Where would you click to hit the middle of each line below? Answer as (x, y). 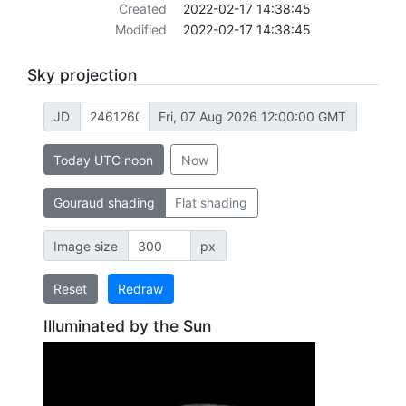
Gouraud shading (104, 203)
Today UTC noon (103, 159)
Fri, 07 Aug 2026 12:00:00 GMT (252, 117)
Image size (86, 246)
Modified (140, 30)
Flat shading (211, 203)
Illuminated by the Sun (127, 326)
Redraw (140, 289)
